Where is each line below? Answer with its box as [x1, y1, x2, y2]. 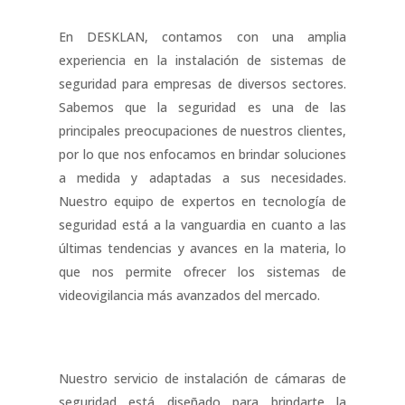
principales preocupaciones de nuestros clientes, [59, 121, 346, 139]
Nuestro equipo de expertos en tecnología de [59, 192, 346, 210]
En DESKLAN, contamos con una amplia [59, 27, 346, 45]
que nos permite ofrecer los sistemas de [59, 262, 346, 280]
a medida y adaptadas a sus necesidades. [59, 168, 346, 186]
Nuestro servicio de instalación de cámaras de [59, 369, 346, 387]
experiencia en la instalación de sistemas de [59, 51, 346, 69]
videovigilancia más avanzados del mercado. [59, 286, 320, 304]
